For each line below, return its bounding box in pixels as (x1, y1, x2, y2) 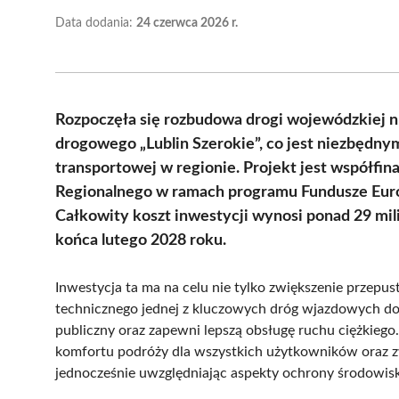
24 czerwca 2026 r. (136, 16, 238, 29)
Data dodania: (55, 16, 136, 29)
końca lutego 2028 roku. (55, 232, 226, 248)
